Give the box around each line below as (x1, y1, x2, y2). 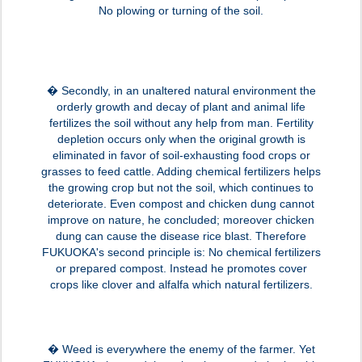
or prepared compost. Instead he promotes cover (55, 261, 307, 275)
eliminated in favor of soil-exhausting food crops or (52, 148, 310, 162)
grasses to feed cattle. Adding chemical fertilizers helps (41, 164, 321, 178)
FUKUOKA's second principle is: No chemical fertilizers (41, 245, 321, 259)
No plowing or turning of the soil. (99, 3, 263, 17)
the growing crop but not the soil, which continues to (48, 180, 314, 194)
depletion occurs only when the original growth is (57, 132, 305, 145)
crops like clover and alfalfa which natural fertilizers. (49, 277, 313, 291)
